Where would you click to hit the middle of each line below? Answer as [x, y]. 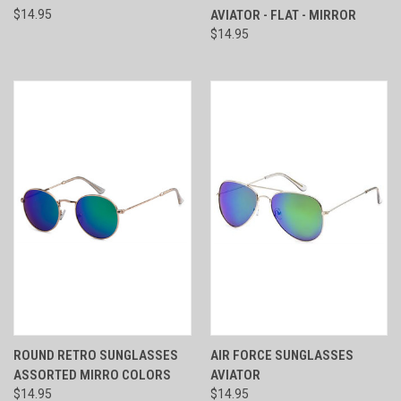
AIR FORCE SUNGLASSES [282, 355]
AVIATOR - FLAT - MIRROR [283, 15]
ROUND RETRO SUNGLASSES [96, 355]
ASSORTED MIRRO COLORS [92, 375]
